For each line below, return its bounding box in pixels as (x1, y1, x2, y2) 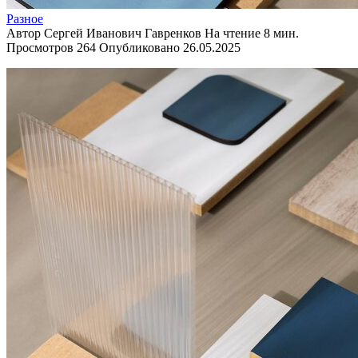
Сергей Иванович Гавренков (41, 26, 201, 40)
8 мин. (261, 26, 299, 40)
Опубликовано (99, 40, 180, 54)
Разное (6, 11, 43, 26)
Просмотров (6, 40, 74, 54)
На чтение (205, 26, 261, 40)
